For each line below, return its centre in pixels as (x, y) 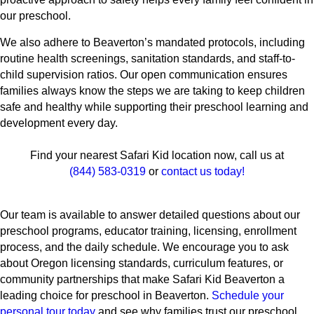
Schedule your (248, 296)
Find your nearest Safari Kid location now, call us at (157, 156)
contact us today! (203, 172)
